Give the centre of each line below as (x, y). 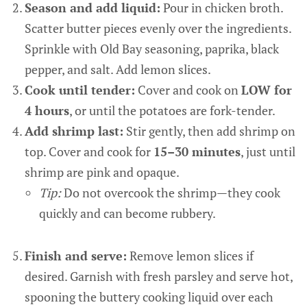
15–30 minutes (197, 151)
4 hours (47, 110)
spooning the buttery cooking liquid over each (149, 297)
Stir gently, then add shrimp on (209, 131)
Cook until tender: (79, 90)
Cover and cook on (188, 90)
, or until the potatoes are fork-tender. (172, 110)
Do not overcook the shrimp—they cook (170, 193)
